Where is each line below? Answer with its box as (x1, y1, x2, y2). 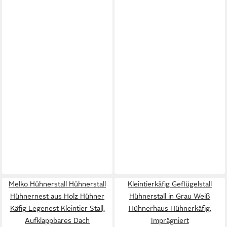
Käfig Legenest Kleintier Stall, (10, 204, 105, 212)
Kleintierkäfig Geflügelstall (128, 180, 212, 188)
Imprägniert (150, 216, 189, 224)
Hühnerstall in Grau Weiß (129, 192, 210, 200)
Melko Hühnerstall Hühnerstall (9, 180, 106, 188)
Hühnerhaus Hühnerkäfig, (128, 204, 211, 212)
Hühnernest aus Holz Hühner (10, 192, 104, 200)
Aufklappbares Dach (25, 216, 90, 224)
